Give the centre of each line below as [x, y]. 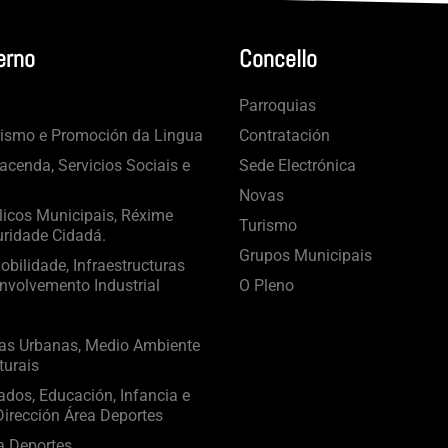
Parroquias [277, 106]
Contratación [284, 136]
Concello [278, 59]
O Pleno [266, 286]
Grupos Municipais [305, 256]
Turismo [268, 226]
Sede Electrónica [297, 166]
